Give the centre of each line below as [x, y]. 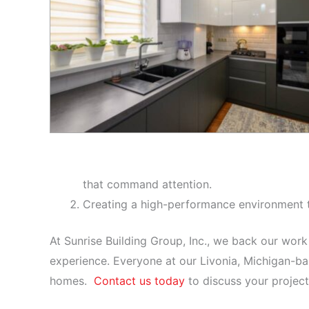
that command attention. [147, 184]
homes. [72, 280]
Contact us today [139, 280]
